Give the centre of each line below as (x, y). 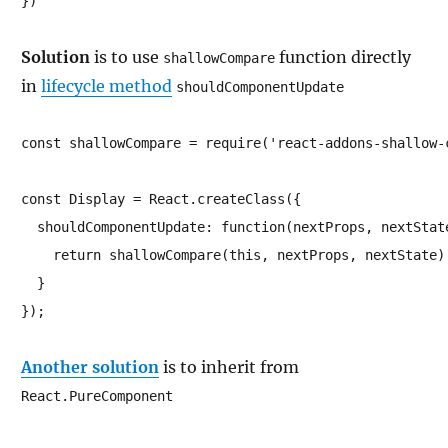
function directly (343, 57)
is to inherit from (229, 367)
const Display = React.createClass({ (161, 199)
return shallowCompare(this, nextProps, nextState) (233, 255)
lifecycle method (106, 86)
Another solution (90, 367)
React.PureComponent (97, 396)
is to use (126, 57)
